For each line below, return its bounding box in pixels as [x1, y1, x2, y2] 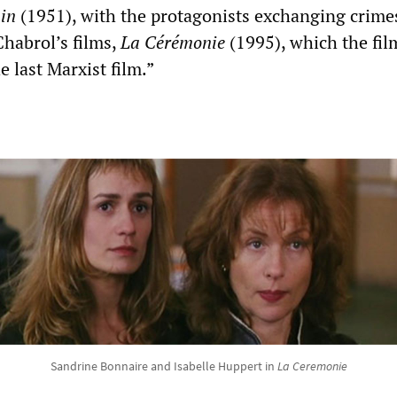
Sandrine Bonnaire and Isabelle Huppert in [50, 357, 277, 374]
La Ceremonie [276, 357, 347, 374]
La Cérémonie [121, 29, 225, 54]
